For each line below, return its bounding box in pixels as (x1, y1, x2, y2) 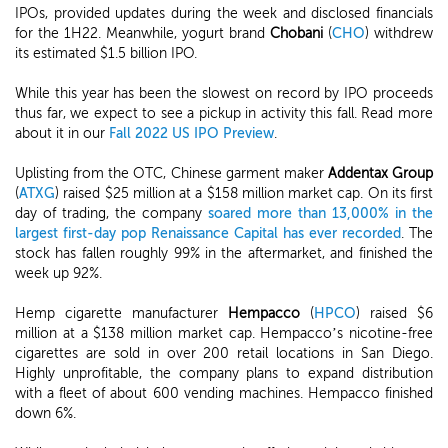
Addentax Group (327, 165, 433, 182)
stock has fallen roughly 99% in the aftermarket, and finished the (15, 245, 433, 262)
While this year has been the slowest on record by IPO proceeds (15, 85, 433, 102)
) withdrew (365, 25, 433, 42)
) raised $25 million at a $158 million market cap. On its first (55, 185, 433, 202)
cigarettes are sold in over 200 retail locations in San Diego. (15, 345, 433, 362)
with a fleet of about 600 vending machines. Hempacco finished (15, 385, 433, 402)
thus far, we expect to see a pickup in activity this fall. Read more (15, 105, 433, 122)
